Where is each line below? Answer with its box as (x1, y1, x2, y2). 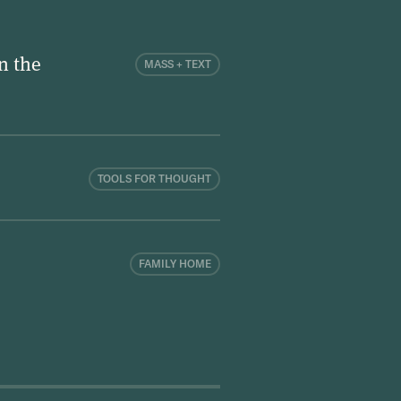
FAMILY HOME (139, 257, 211, 271)
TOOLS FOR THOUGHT (98, 172, 211, 186)
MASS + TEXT (144, 57, 211, 72)
